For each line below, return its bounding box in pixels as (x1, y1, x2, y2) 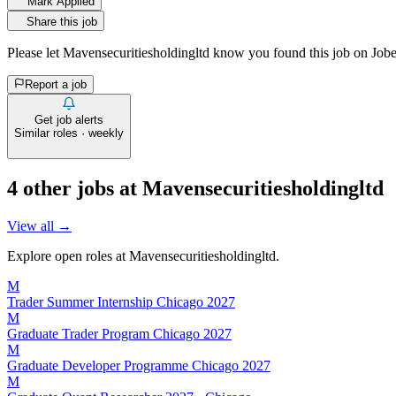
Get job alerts (34, 112, 103, 126)
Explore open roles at (7, 247, 129, 263)
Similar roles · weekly (14, 126, 124, 140)
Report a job (25, 77, 87, 91)
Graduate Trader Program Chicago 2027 (7, 325, 232, 341)
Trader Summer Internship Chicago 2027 (7, 293, 235, 309)
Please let (7, 44, 59, 60)
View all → (7, 217, 72, 233)
